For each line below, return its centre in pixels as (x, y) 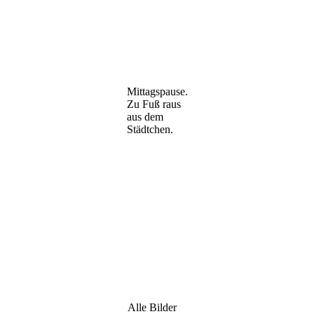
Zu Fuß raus (153, 104)
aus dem (145, 116)
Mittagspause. (157, 91)
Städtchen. (150, 129)
